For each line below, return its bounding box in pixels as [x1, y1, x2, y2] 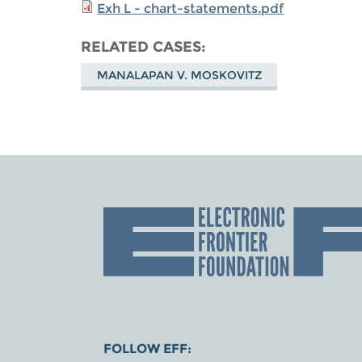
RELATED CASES [81, 37, 202, 55]
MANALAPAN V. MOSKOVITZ [96, 67, 262, 82]
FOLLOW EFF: [103, 340, 192, 356]
